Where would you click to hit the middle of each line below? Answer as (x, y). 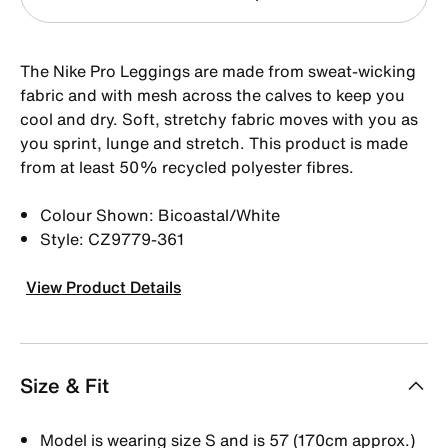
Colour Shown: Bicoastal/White (160, 214)
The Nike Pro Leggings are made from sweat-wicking (218, 70)
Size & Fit (64, 385)
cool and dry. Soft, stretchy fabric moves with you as (219, 118)
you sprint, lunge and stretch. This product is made (214, 142)
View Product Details (103, 286)
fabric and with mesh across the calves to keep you (212, 94)
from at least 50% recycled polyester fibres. (187, 166)
